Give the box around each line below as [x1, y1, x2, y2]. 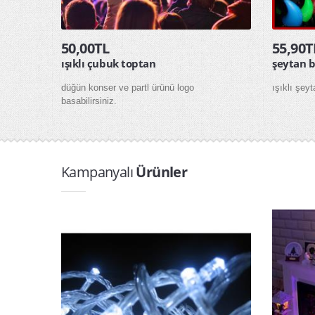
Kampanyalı [61, 162, 136, 181]
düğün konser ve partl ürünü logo [61, 82, 194, 93]
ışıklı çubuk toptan [61, 56, 156, 70]
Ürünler [136, 162, 188, 181]
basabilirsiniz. [61, 96, 117, 106]
